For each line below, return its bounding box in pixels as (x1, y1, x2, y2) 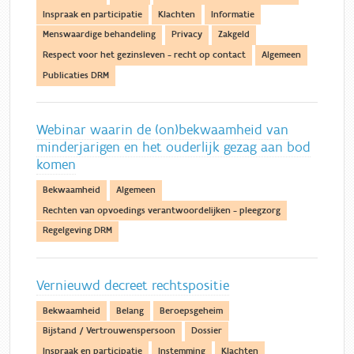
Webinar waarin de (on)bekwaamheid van (36, 121, 288, 140)
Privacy (171, 28, 202, 41)
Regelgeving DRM (43, 224, 112, 237)
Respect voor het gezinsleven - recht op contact (43, 49, 246, 62)
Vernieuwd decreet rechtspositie (36, 276, 229, 295)
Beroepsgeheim (160, 304, 223, 317)
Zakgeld (218, 28, 250, 41)
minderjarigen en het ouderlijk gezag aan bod (36, 138, 311, 157)
